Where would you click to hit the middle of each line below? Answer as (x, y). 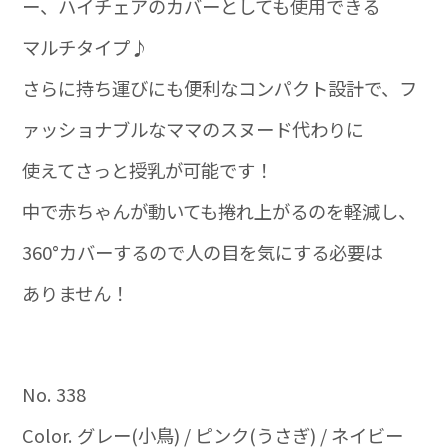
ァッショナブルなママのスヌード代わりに (193, 128)
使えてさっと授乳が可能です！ (148, 169)
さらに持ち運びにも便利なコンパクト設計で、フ (220, 87)
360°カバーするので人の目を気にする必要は (203, 251)
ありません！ (76, 292)
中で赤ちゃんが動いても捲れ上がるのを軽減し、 (219, 210)
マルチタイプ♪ (85, 46)
